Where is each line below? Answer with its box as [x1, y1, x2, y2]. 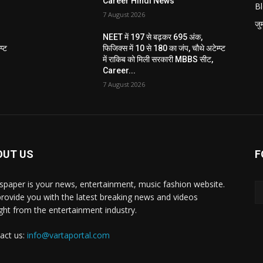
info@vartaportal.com [27, 229, 110, 241]
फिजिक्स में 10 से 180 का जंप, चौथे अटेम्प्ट [103, 43, 226, 53]
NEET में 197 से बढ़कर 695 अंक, [103, 32, 203, 42]
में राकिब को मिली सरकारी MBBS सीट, [103, 54, 214, 64]
